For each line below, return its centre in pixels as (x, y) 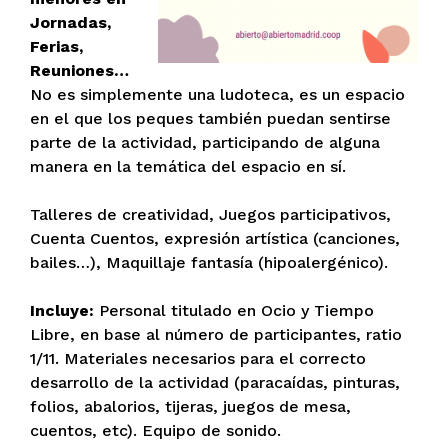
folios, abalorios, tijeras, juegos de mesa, (190, 407)
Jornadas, (70, 23)
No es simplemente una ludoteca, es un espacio (217, 95)
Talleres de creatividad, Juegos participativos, (210, 215)
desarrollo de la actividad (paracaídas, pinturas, (215, 383)
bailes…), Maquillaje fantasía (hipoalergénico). (209, 263)
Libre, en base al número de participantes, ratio (216, 335)
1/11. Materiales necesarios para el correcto (198, 359)
